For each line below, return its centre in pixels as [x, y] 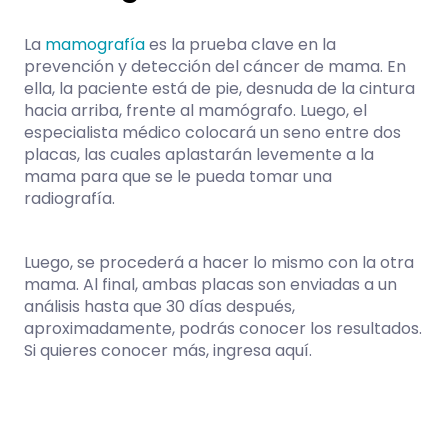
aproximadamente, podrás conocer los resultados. [223, 328]
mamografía [95, 44]
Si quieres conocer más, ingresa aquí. [168, 350]
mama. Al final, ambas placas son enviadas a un [210, 284]
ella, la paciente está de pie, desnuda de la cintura [219, 88]
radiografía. [69, 198]
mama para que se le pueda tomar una [178, 176]
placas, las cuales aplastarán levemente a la [199, 154]
